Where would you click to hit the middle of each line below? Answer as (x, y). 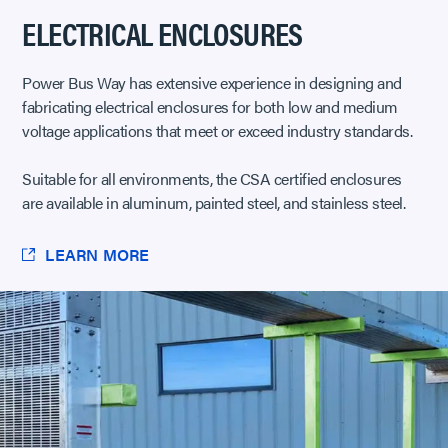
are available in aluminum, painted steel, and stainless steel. (214, 203)
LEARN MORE (97, 255)
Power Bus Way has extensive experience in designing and (212, 83)
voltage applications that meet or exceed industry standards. (217, 131)
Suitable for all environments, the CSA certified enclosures (212, 179)
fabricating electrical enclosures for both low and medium (210, 107)
